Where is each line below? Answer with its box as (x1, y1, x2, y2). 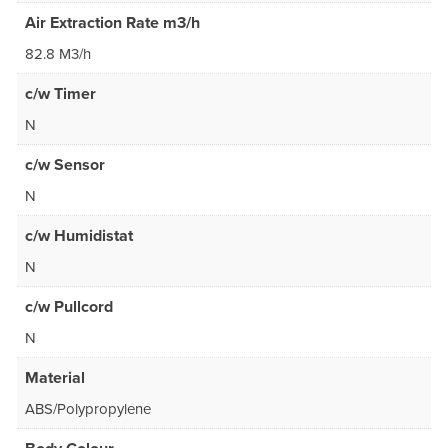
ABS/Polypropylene (25, 400, 151, 419)
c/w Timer (25, 84, 96, 105)
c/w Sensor (25, 155, 105, 176)
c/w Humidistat (25, 226, 133, 247)
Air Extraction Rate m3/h (25, 13, 200, 34)
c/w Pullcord (25, 297, 113, 318)
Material (25, 368, 85, 389)
